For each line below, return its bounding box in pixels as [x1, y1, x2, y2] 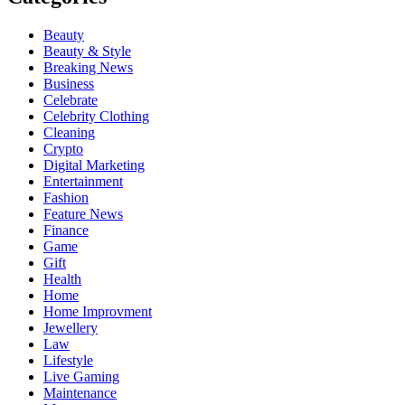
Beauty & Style [43, 43, 131, 60]
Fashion [43, 190, 89, 206]
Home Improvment [43, 304, 152, 320]
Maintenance [43, 385, 117, 401]
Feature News [43, 206, 123, 222]
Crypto [43, 141, 83, 157]
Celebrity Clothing [43, 108, 149, 125]
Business [43, 76, 94, 92]
